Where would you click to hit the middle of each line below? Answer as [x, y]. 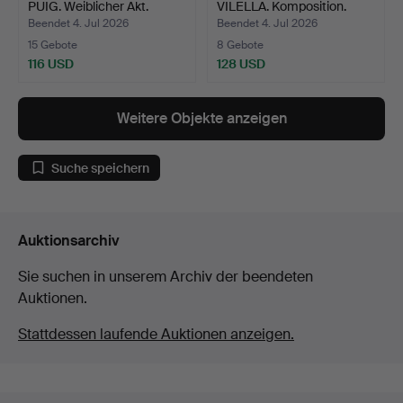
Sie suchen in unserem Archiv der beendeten [166, 277]
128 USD [241, 64]
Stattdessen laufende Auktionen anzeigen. [156, 335]
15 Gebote [53, 45]
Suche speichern [100, 168]
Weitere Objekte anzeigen [201, 119]
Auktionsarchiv [69, 241]
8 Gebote [240, 45]
